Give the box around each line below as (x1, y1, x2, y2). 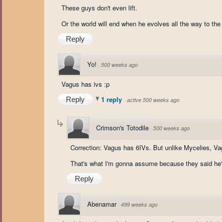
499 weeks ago (121, 201, 158, 208)
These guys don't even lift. (61, 3, 137, 12)
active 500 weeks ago (127, 96, 179, 104)
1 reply (101, 95, 124, 104)
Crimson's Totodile (96, 123, 149, 132)
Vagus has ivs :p (61, 79, 110, 89)
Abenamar (87, 199, 116, 209)
